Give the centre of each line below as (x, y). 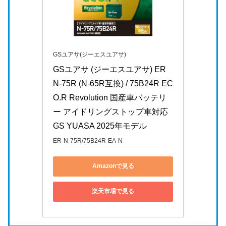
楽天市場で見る (113, 191)
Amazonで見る (113, 166)
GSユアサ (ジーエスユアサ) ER (109, 69)
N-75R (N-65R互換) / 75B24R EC (113, 83)
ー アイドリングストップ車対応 (110, 111)
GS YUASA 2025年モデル (100, 126)
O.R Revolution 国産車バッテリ (110, 97)
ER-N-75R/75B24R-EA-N (88, 140)
